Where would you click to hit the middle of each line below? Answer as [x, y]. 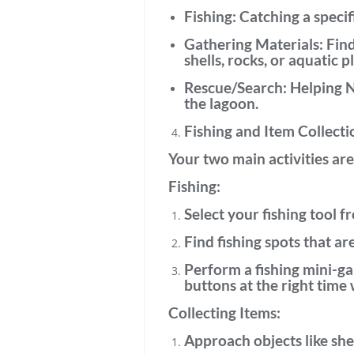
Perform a [220, 269]
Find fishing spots [242, 241]
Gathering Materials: [254, 44]
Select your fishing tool [260, 214]
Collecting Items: [224, 313]
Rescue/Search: [235, 87]
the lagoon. [221, 103]
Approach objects [243, 340]
